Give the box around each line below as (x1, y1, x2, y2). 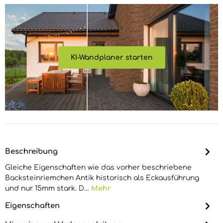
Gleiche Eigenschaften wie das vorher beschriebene (5, 164, 192, 171)
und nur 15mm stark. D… (5, 185, 91, 192)
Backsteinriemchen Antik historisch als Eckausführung (5, 174, 199, 182)
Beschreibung (5, 147, 58, 155)
